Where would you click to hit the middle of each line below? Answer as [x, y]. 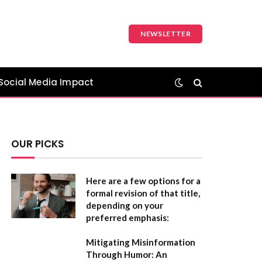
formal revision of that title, [143, 193]
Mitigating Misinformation [141, 242]
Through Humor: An [127, 254]
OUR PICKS [37, 144]
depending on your [125, 205]
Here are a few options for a [143, 181]
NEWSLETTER [166, 33]
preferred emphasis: [127, 218]
